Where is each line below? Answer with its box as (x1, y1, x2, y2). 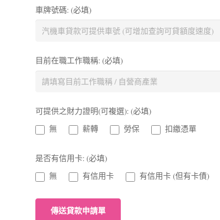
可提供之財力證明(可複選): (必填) (35, 106, 151, 116)
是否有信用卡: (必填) (35, 153, 107, 164)
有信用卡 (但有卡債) (139, 170, 209, 181)
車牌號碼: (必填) (35, 4, 91, 15)
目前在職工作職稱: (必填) (35, 55, 123, 66)
